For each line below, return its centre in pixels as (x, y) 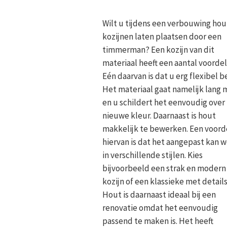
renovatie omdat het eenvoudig (160, 207)
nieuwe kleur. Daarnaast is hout (159, 115)
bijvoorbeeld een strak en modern (164, 168)
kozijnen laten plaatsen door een (162, 36)
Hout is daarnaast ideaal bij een (159, 194)
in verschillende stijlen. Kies (153, 155)
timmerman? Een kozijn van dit (158, 49)
